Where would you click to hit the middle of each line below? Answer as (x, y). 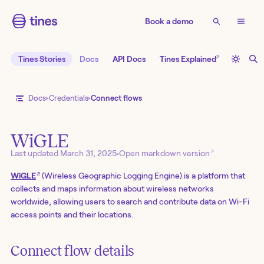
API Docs (129, 59)
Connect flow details (72, 251)
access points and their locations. (72, 214)
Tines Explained (188, 59)
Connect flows (116, 98)
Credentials (68, 98)
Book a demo (169, 21)
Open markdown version (164, 153)
